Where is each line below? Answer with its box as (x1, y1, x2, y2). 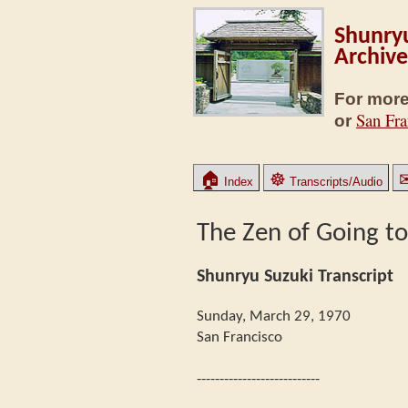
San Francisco (197, 329, 282, 345)
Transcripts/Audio (286, 175, 382, 189)
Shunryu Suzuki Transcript (197, 267, 393, 286)
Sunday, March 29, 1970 (197, 308, 351, 324)
